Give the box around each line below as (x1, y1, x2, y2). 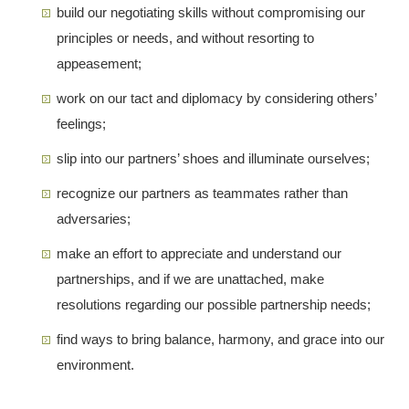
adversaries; (57, 210, 131, 226)
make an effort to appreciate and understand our (57, 245, 342, 261)
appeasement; (57, 55, 142, 71)
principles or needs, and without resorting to (57, 29, 315, 46)
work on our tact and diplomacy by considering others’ (57, 89, 377, 106)
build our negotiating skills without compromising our (57, 4, 366, 20)
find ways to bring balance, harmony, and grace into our (57, 330, 385, 347)
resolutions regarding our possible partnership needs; (57, 296, 372, 312)
